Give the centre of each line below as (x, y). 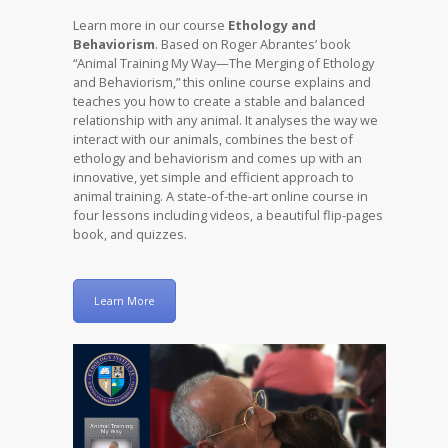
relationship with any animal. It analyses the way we (226, 119)
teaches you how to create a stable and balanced (219, 100)
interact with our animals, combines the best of (213, 138)
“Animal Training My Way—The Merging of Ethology (224, 62)
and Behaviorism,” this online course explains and (222, 81)
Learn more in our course (151, 24)
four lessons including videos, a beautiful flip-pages (228, 214)
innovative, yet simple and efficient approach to (214, 176)
